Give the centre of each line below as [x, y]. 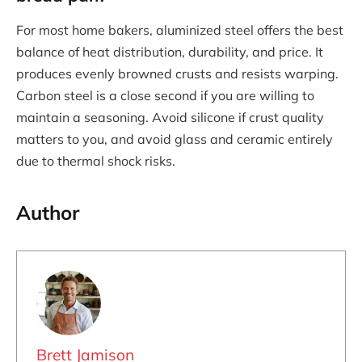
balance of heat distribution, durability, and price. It [170, 51]
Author [48, 213]
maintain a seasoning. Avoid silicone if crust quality [170, 117]
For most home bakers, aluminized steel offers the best [180, 29]
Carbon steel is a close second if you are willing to [165, 95]
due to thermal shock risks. [96, 160]
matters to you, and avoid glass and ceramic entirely [175, 139]
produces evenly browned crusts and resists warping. [177, 73]
